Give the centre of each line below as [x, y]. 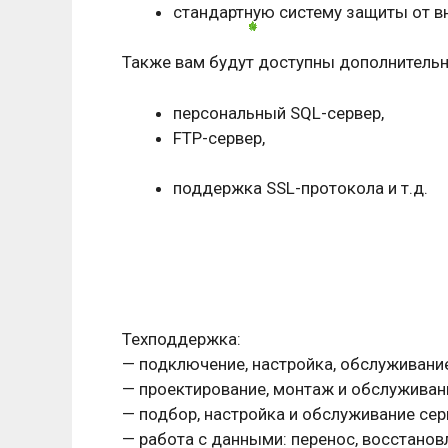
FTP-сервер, [219, 137]
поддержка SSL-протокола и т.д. [300, 188]
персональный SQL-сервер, [278, 112]
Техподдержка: [181, 338]
